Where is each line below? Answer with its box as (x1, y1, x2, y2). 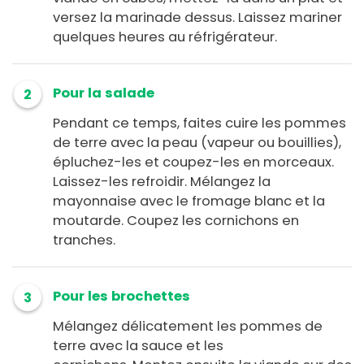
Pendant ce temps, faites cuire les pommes (53, 114, 346, 133)
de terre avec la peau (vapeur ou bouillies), (53, 133, 341, 153)
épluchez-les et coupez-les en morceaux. (53, 153, 334, 172)
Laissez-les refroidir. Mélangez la (53, 172, 271, 192)
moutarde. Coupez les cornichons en (53, 211, 299, 231)
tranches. (53, 231, 115, 250)
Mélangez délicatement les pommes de (53, 317, 323, 336)
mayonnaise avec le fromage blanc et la (53, 192, 325, 211)
